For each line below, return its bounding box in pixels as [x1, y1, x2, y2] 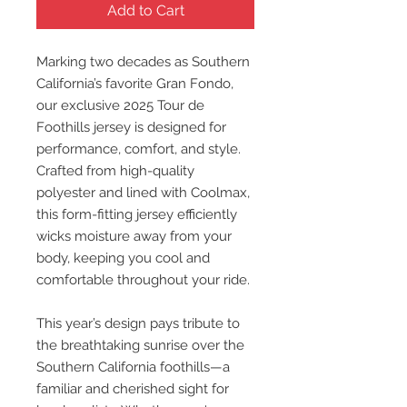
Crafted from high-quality [36, 163, 194, 179]
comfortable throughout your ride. [36, 272, 250, 288]
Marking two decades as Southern [36, 54, 250, 70]
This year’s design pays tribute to [36, 315, 240, 332]
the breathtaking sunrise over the [36, 337, 244, 353]
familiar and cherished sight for [36, 381, 229, 397]
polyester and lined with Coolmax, [36, 184, 250, 201]
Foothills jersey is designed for [36, 119, 226, 135]
